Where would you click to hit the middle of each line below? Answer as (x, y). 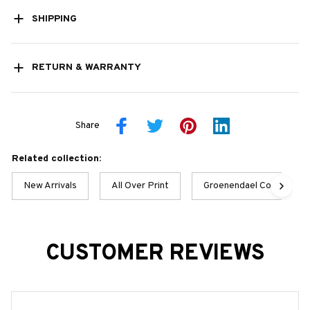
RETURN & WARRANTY (86, 68)
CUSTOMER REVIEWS (155, 254)
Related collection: (56, 158)
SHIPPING (54, 19)
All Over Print (140, 185)
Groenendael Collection (253, 185)
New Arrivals (50, 185)
